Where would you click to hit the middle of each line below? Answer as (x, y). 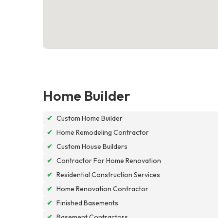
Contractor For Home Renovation (109, 160)
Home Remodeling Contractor (103, 132)
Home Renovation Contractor (102, 189)
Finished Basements (87, 203)
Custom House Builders (92, 146)
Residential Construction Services (108, 174)
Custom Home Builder (90, 118)
